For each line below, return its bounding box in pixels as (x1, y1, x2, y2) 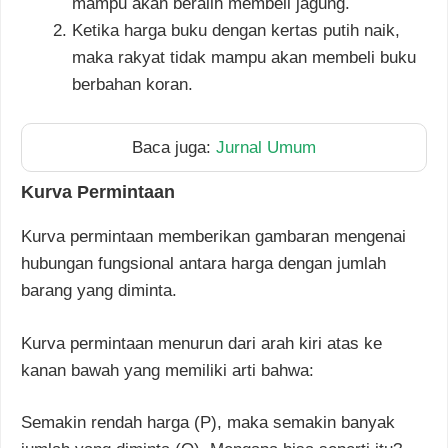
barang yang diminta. (21, 281, 177, 301)
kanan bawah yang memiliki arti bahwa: (21, 360, 314, 380)
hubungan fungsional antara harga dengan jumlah (21, 254, 386, 274)
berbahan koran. (72, 74, 193, 94)
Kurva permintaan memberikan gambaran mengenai (21, 227, 406, 247)
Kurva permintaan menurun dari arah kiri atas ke (21, 333, 382, 353)
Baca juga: (132, 138, 216, 158)
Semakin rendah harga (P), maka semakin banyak (21, 413, 395, 433)
